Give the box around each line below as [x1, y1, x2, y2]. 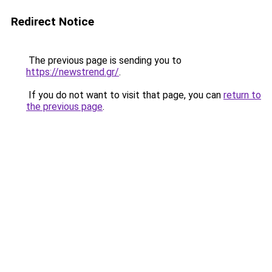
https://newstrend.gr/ [26, 66, 119, 78]
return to [223, 89, 261, 101]
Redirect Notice [11, 15, 94, 29]
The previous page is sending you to [26, 55, 182, 66]
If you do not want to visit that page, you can [26, 89, 223, 101]
